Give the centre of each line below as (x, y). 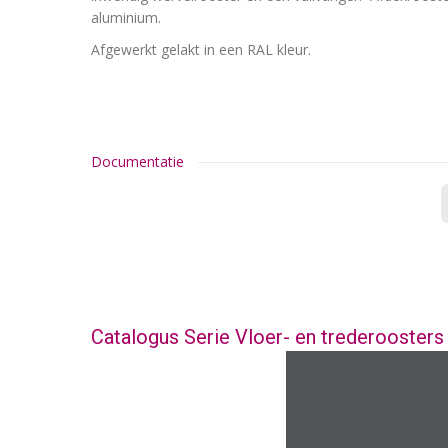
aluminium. (126, 17)
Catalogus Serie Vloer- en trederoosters (267, 336)
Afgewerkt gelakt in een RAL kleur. (201, 49)
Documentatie (137, 161)
